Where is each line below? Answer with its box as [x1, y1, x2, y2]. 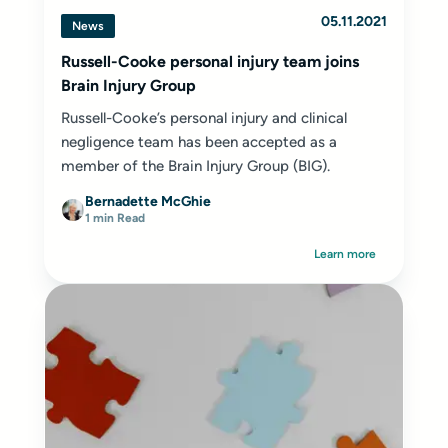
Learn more [314, 247, 376, 261]
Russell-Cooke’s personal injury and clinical [61, 109, 347, 127]
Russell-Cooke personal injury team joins [61, 52, 359, 71]
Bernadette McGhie [85, 193, 211, 210]
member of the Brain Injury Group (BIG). [61, 157, 330, 175]
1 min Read [85, 211, 145, 225]
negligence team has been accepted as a [61, 133, 337, 151]
